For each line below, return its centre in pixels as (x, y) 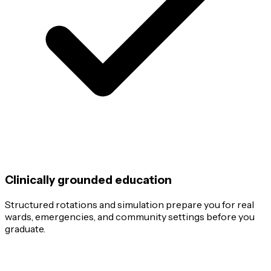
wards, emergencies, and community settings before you (130, 216)
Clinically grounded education (88, 180)
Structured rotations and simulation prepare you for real (129, 204)
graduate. (25, 228)
